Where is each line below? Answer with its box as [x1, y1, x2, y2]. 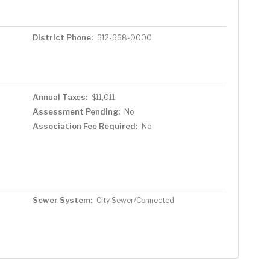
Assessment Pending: [32, 106, 120, 116]
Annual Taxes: [32, 92, 87, 102]
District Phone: [32, 32, 93, 42]
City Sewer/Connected [96, 195, 174, 205]
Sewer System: [32, 195, 92, 205]
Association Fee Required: [32, 121, 137, 131]
